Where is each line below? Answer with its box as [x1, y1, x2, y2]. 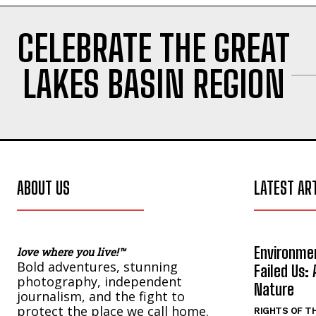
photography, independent [17, 272, 182, 290]
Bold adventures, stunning [17, 257, 178, 275]
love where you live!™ [17, 244, 125, 259]
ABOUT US [17, 177, 70, 198]
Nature [254, 279, 294, 299]
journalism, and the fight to [17, 287, 185, 305]
